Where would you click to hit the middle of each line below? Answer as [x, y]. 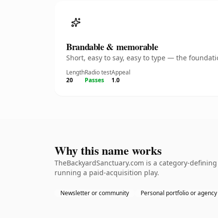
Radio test [98, 72]
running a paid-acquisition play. [107, 173]
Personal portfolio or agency [179, 193]
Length [75, 72]
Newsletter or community [95, 193]
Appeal [121, 72]
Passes [94, 80]
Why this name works [108, 150]
